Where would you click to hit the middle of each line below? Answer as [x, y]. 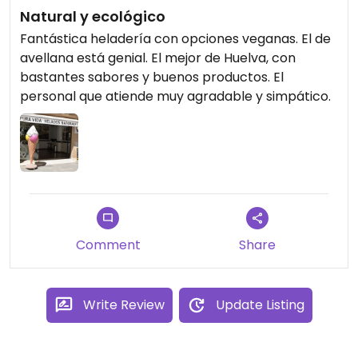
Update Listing [260, 304]
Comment [108, 245]
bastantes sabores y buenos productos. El [152, 77]
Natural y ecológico [93, 16]
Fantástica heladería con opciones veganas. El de [175, 38]
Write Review [123, 304]
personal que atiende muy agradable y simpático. [175, 96]
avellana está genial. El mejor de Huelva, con [158, 58]
